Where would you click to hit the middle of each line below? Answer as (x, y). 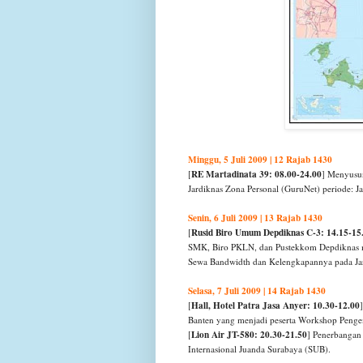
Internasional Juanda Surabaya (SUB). (259, 349)
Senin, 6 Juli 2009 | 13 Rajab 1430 (255, 218)
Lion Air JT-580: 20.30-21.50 (249, 335)
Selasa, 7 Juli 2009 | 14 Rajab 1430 (257, 291)
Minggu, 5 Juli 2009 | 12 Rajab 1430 (260, 160)
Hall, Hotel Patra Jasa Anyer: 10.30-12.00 (275, 305)
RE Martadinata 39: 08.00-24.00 (256, 174)
